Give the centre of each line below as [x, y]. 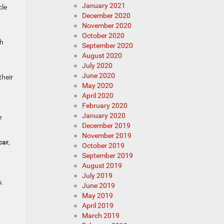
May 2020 [97, 85]
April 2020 [97, 95]
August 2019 [102, 165]
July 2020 [97, 65]
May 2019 [97, 195]
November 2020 [106, 25]
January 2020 [103, 115]
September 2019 [107, 155]
